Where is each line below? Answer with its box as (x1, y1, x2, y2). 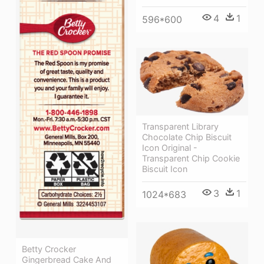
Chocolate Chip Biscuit (142, 131, 232, 142)
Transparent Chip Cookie (142, 153, 240, 163)
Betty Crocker (22, 243, 76, 254)
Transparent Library (142, 121, 219, 131)
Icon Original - (142, 142, 197, 153)
